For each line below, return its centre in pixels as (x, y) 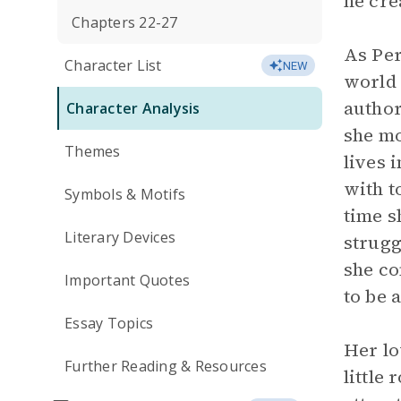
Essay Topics (109, 323)
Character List (113, 65)
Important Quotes (127, 280)
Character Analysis (133, 108)
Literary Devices (120, 237)
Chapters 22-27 (125, 22)
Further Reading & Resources (166, 366)
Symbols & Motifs (125, 194)
